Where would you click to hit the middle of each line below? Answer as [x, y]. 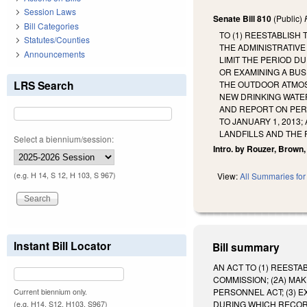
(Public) [288, 19]
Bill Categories [51, 25]
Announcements [54, 53]
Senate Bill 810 [243, 19]
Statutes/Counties [57, 40]
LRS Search [44, 85]
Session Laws [50, 12]
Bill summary [246, 247]
